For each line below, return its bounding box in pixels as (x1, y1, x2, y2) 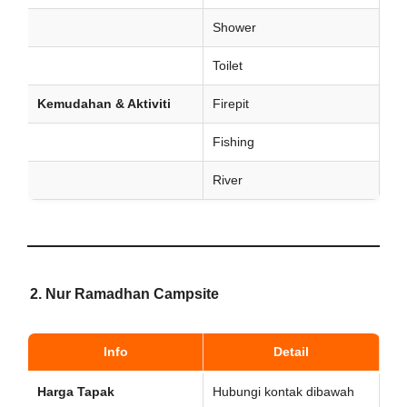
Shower (213, 20, 256, 35)
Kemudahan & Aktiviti (37, 96, 171, 111)
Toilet (213, 58, 243, 73)
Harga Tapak (37, 384, 114, 399)
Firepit (213, 96, 249, 111)
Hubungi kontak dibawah (213, 384, 354, 399)
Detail (273, 344, 309, 359)
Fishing (213, 134, 254, 149)
